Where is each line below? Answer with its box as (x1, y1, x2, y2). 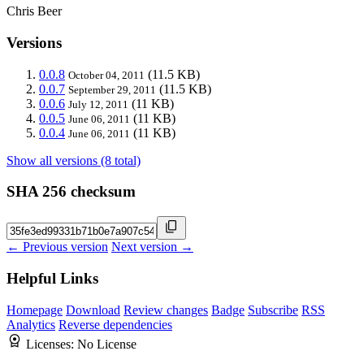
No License (77, 336, 136, 351)
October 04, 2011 (68, 68, 145, 81)
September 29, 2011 (68, 83, 156, 96)
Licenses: (26, 336, 77, 351)
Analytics (6, 317, 55, 331)
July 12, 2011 (68, 97, 128, 110)
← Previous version (6, 240, 108, 254)
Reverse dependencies (58, 317, 172, 331)
